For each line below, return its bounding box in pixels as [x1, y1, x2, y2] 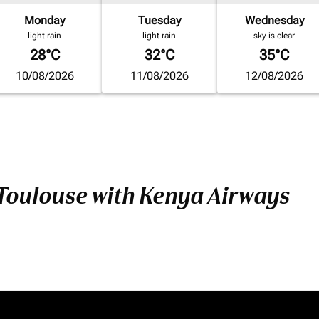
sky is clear [253, 31, 296, 41]
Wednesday [244, 14, 304, 27]
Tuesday [137, 14, 181, 27]
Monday [24, 14, 66, 27]
